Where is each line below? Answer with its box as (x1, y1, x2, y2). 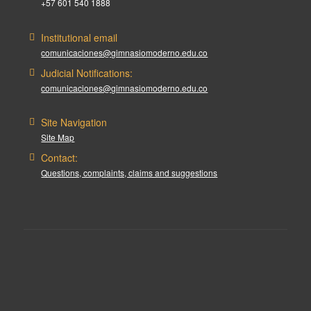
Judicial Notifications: (41, 65, 133, 80)
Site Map (41, 131, 75, 143)
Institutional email (41, 30, 118, 44)
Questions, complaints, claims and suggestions (41, 167, 218, 179)
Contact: (41, 151, 78, 165)
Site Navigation (41, 115, 108, 129)
